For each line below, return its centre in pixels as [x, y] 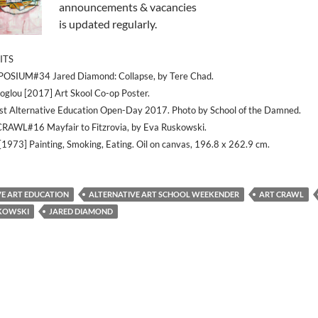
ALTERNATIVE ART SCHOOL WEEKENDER [164, 194]
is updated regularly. [108, 24]
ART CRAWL [282, 194]
